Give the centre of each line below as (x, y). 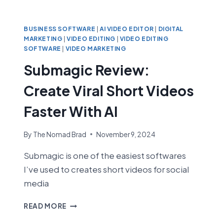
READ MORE (45, 206)
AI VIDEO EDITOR (127, 29)
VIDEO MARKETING (96, 49)
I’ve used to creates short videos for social (106, 169)
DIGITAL (171, 29)
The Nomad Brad (60, 134)
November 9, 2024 (126, 134)
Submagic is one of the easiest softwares (105, 155)
